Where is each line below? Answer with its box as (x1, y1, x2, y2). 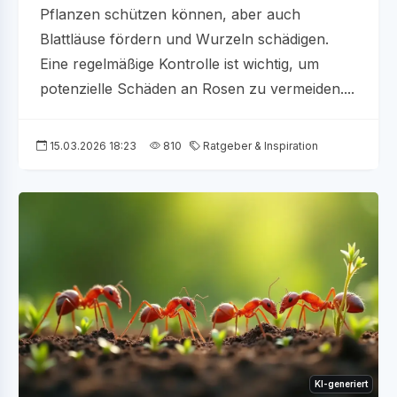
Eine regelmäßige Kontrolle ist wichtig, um (40, 54, 319, 73)
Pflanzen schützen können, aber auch (40, 4, 300, 23)
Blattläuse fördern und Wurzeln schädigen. (40, 29, 329, 48)
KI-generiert (315, 378, 368, 389)
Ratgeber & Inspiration (200, 138, 318, 152)
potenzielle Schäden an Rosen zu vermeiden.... (40, 79, 354, 97)
